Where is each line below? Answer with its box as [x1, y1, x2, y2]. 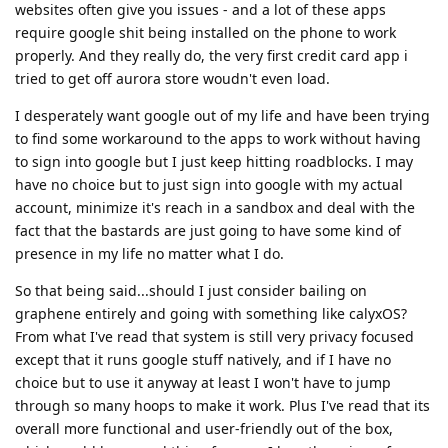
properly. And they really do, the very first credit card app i [15, 45, 408, 65]
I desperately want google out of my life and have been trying [15, 105, 430, 125]
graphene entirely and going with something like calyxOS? [15, 303, 407, 323]
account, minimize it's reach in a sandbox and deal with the [15, 197, 415, 217]
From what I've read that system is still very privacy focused [15, 326, 414, 346]
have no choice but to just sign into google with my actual [15, 174, 403, 194]
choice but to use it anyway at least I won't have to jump [15, 372, 391, 392]
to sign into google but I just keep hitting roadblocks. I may [15, 151, 413, 171]
